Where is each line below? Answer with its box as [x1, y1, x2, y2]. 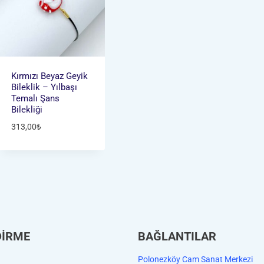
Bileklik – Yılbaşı [11, 82, 77, 93]
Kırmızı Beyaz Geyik [11, 71, 88, 82]
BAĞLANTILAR [138, 229, 216, 243]
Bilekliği [11, 104, 42, 115]
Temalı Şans [11, 93, 60, 104]
